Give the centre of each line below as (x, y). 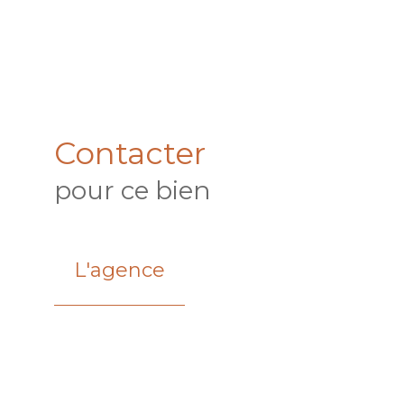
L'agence (119, 270)
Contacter (130, 153)
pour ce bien (133, 190)
